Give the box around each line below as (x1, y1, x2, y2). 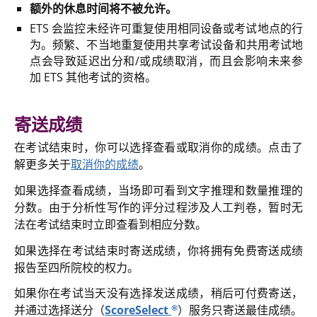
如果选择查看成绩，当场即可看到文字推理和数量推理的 (14, 182, 303, 198)
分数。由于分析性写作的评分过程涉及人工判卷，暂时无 (14, 199, 303, 215)
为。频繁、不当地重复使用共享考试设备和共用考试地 (30, 36, 303, 52)
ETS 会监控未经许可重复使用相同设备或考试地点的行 (30, 20, 303, 36)
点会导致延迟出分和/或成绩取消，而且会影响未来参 (30, 52, 303, 69)
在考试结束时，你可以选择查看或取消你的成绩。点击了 (14, 139, 303, 156)
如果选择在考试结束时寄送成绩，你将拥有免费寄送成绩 (14, 242, 303, 258)
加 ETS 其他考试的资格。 (30, 69, 156, 85)
